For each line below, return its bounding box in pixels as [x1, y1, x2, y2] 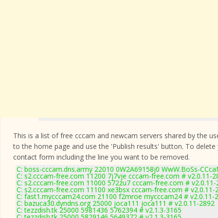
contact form [13, 152, 54, 162]
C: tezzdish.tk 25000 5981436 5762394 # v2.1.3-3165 [17, 205, 182, 215]
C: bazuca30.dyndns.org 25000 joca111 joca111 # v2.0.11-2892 [17, 199, 215, 208]
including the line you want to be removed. [54, 152, 190, 162]
